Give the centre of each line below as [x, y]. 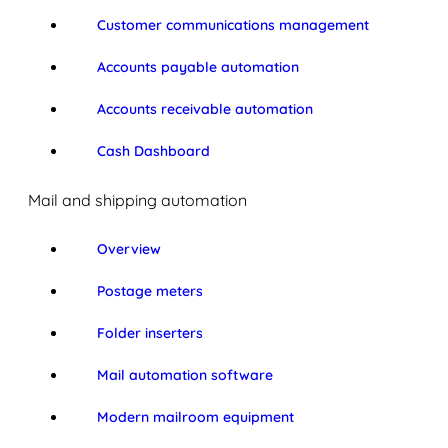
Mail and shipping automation [137, 200]
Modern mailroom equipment [195, 417]
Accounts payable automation [197, 67]
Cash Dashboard [153, 151]
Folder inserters [149, 333]
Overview [128, 249]
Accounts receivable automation [204, 109]
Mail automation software [184, 375]
